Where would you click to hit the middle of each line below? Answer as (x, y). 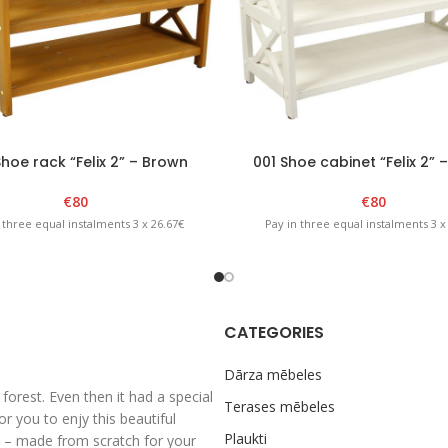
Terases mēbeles (279, 406)
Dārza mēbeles (273, 374)
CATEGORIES (274, 332)
